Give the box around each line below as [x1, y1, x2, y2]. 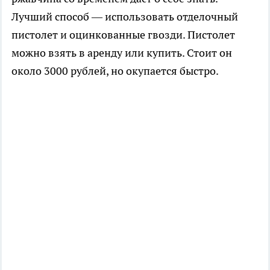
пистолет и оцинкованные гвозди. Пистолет [11, 28, 235, 42]
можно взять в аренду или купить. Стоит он [11, 46, 232, 60]
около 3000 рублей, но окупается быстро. [11, 64, 219, 78]
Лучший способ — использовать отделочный [11, 10, 238, 24]
